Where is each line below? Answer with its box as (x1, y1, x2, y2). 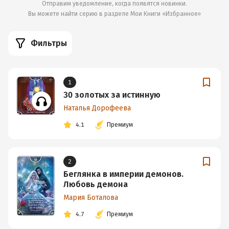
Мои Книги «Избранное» (130, 10, 201, 17)
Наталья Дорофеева (63, 104, 131, 112)
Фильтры (31, 38, 67, 48)
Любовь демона (63, 179, 128, 189)
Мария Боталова (63, 193, 118, 202)
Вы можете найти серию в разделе (28, 10, 130, 17)
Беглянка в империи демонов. (63, 169, 184, 179)
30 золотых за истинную (63, 90, 161, 100)
